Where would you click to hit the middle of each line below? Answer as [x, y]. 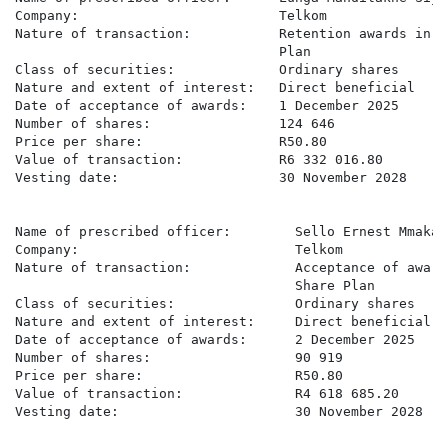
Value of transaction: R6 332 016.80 [199, 160]
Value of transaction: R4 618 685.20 [207, 394]
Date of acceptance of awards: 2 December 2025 [215, 340]
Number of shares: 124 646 [175, 124]
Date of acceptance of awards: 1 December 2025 [207, 106]
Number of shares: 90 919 [179, 358]
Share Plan [195, 286]
